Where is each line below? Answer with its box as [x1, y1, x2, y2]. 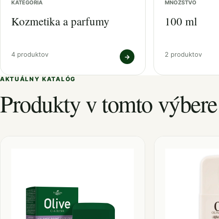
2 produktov [165, 50, 202, 58]
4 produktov [11, 50, 48, 58]
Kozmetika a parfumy [11, 14, 109, 28]
